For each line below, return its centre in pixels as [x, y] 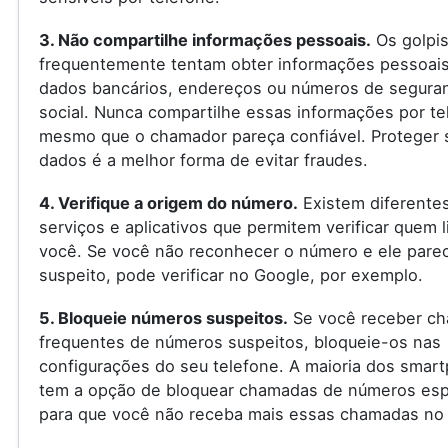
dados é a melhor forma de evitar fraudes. [203, 159]
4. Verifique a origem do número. [168, 203]
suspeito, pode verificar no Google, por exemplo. [230, 275]
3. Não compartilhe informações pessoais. [204, 39]
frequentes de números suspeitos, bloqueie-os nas [239, 342]
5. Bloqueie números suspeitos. [163, 318]
